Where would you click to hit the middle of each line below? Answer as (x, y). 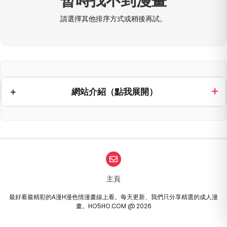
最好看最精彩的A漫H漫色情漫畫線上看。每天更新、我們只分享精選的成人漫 (113, 197)
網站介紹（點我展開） (114, 91)
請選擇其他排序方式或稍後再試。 (113, 19)
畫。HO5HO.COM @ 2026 (113, 206)
